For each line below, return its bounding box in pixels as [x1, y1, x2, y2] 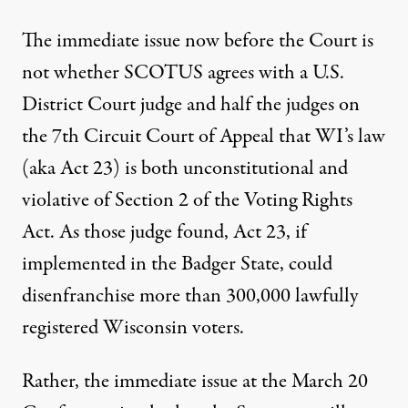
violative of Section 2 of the [22, 186, 244, 215]
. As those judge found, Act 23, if [50, 218, 307, 247]
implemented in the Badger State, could [22, 250, 332, 279]
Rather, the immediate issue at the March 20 [22, 367, 368, 396]
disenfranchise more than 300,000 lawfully [22, 281, 358, 311]
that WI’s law [274, 122, 385, 151]
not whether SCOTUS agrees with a [22, 58, 312, 87]
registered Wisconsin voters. [22, 313, 244, 342]
